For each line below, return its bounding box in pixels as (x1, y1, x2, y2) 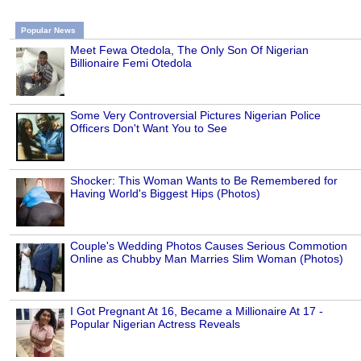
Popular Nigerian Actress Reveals (70, 317, 240, 331)
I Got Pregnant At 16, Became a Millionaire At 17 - (70, 305, 323, 318)
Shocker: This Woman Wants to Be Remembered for (70, 174, 338, 188)
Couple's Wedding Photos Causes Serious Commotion (70, 239, 347, 253)
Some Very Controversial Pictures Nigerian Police (70, 109, 321, 122)
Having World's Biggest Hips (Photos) (70, 187, 260, 201)
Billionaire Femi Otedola (70, 56, 192, 70)
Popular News (21, 26, 76, 35)
